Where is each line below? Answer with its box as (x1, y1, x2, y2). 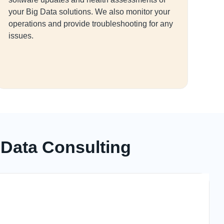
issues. (8, 31, 33, 40)
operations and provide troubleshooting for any (8, 19, 173, 28)
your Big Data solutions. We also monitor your (8, 7, 170, 16)
